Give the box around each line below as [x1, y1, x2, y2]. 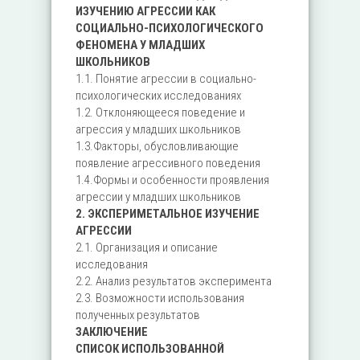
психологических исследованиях [76, 88, 241, 103]
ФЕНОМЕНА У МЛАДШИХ [76, 38, 205, 52]
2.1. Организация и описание [76, 240, 218, 255]
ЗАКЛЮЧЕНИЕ [76, 325, 148, 339]
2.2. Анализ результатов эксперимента [76, 274, 272, 288]
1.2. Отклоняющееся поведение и [76, 105, 245, 120]
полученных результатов [76, 308, 200, 322]
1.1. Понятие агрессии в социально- [76, 72, 256, 86]
